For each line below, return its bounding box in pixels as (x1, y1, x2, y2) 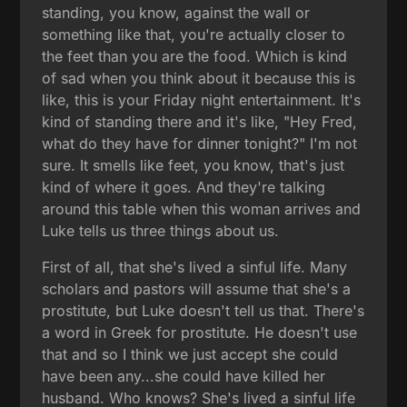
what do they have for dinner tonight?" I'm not (42, 134, 358, 153)
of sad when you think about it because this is (42, 68, 356, 87)
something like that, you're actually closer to (42, 25, 346, 44)
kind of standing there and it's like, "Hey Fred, (42, 112, 358, 131)
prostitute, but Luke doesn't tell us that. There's (42, 301, 365, 320)
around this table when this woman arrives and (42, 199, 362, 218)
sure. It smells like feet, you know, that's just (42, 155, 345, 174)
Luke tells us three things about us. (42, 221, 280, 240)
